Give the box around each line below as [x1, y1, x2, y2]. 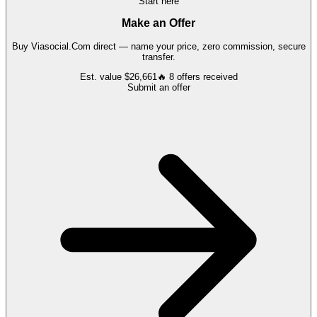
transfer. [142, 52, 175, 63]
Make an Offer [122, 17, 195, 30]
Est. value [79, 71, 125, 83]
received [200, 71, 238, 83]
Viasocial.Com [30, 41, 91, 52]
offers [176, 71, 200, 83]
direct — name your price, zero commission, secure [90, 41, 306, 52]
